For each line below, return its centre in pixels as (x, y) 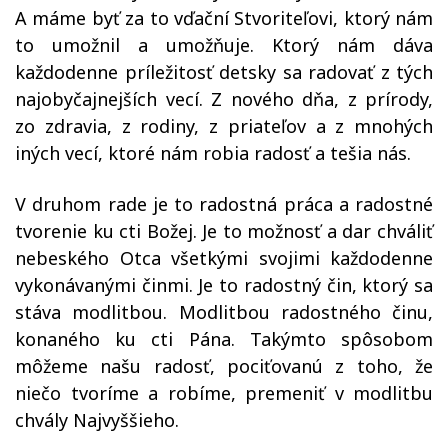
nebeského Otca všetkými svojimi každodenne (224, 258)
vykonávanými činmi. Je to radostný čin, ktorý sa (224, 285)
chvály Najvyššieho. (97, 420)
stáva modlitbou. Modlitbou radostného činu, (224, 312)
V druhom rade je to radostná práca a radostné (224, 204)
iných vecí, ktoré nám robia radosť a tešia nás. (213, 153)
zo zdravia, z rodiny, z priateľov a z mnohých (224, 126)
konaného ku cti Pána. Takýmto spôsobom (224, 339)
